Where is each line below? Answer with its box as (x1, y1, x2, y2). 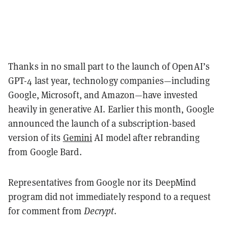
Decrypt (83, 205, 115, 217)
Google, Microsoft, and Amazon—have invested (8, 89, 198, 101)
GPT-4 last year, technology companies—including (8, 74, 210, 87)
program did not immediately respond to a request (8, 190, 211, 203)
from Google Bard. (8, 146, 82, 158)
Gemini (63, 131, 93, 144)
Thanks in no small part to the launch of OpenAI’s (8, 60, 210, 72)
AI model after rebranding (92, 131, 199, 144)
